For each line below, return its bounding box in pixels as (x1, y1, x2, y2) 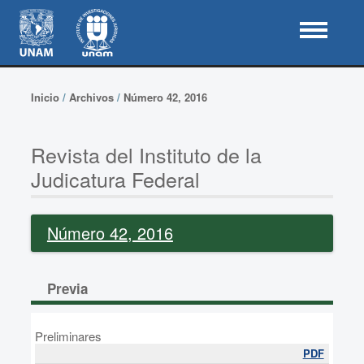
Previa (46, 279, 88, 298)
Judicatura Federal (30, 164, 200, 193)
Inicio (30, 89, 59, 105)
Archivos (68, 89, 114, 105)
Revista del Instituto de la (30, 140, 262, 169)
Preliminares (34, 327, 102, 344)
